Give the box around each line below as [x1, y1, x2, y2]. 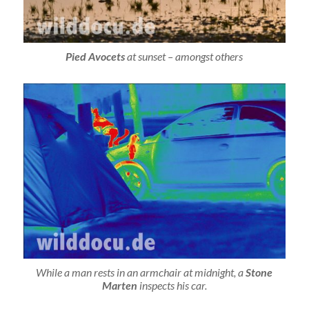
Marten [101, 279, 137, 292]
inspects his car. [137, 279, 207, 292]
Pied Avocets [66, 49, 126, 63]
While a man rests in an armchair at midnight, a [36, 266, 246, 279]
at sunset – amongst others [125, 49, 243, 63]
